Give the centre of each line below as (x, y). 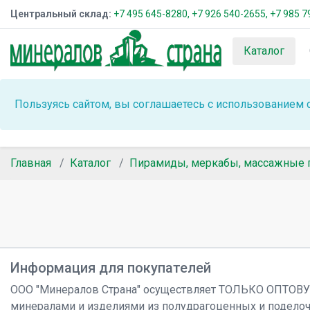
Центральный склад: (61, 14)
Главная (31, 163)
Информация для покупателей (111, 268)
